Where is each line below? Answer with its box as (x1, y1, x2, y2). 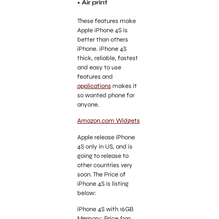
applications (77, 82, 111, 90)
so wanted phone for (77, 91, 134, 99)
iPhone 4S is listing (77, 179, 129, 188)
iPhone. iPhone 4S (77, 44, 127, 53)
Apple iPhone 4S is (77, 26, 128, 34)
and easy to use (77, 63, 121, 71)
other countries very (77, 161, 132, 169)
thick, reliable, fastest (77, 54, 138, 62)
